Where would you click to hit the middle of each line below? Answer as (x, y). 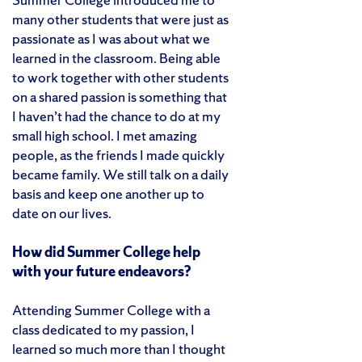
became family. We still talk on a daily (120, 174)
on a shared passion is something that (120, 96)
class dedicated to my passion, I (103, 329)
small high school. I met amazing (105, 135)
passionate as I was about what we (111, 38)
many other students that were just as (120, 19)
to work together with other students (120, 77)
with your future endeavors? (101, 271)
